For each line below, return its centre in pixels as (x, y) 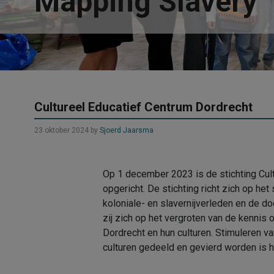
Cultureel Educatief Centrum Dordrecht (143, 107)
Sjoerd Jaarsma (127, 130)
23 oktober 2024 (61, 130)
